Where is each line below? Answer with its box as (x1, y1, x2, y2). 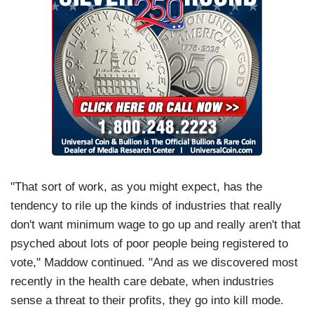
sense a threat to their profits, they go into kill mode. (11, 294, 284, 308)
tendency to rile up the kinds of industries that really (11, 199, 282, 213)
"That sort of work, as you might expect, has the (11, 180, 262, 194)
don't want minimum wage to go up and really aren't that (11, 218, 301, 232)
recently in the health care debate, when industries (11, 275, 274, 289)
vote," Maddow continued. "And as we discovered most (11, 256, 298, 270)
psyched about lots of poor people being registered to (11, 237, 288, 251)
